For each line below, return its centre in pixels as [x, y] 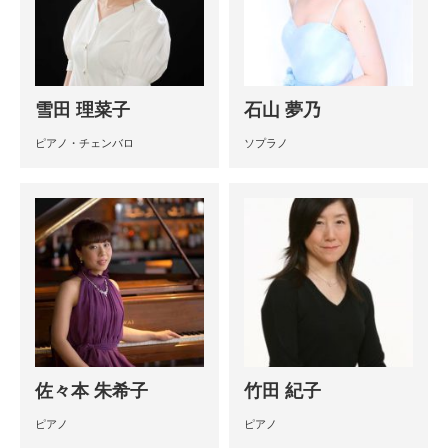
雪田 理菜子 [82, 109]
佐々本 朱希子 [91, 390]
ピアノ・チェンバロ [84, 142]
